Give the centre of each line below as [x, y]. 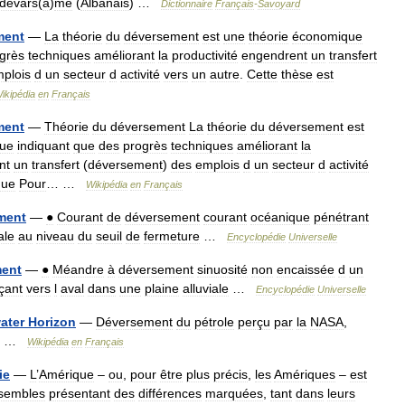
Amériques [305, 374]
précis [231, 374]
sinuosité [222, 269]
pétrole [214, 322]
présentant [80, 393]
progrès [145, 146]
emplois [217, 165]
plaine [162, 288]
